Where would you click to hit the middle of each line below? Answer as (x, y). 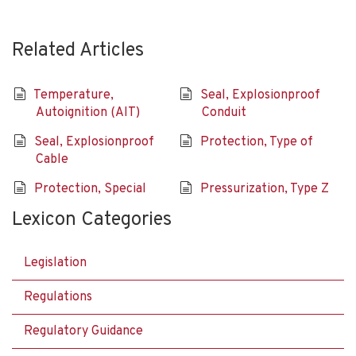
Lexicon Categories (92, 220)
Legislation (55, 263)
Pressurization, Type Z (264, 189)
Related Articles (78, 50)
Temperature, (73, 95)
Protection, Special (90, 189)
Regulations (58, 297)
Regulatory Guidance (83, 331)
